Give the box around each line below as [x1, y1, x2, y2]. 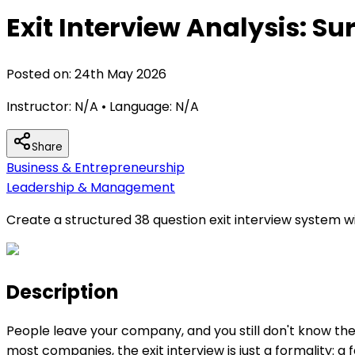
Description [6, 278, 119, 305]
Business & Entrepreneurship [6, 158, 185, 177]
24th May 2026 [74, 64, 166, 83]
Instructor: [6, 97, 74, 116]
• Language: [98, 97, 172, 116]
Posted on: [6, 64, 74, 83]
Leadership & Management [6, 177, 175, 197]
